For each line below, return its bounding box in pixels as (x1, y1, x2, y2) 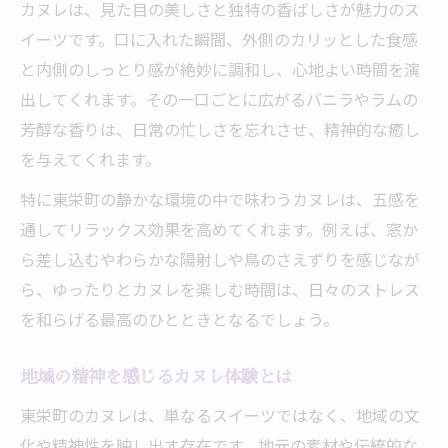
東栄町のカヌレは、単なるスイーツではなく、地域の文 (20, 403, 420, 427)
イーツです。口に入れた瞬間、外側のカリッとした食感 (20, 27, 418, 51)
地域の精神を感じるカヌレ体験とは (20, 365, 292, 388)
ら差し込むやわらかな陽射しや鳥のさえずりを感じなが (20, 247, 420, 271)
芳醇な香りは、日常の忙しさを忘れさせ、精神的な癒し (20, 117, 420, 141)
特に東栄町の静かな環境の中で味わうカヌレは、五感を (20, 187, 420, 211)
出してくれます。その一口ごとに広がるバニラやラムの (20, 87, 418, 111)
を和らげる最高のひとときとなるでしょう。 (20, 307, 339, 331)
